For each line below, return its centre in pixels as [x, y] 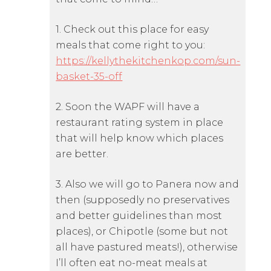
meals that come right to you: [131, 45]
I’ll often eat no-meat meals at [132, 263]
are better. [82, 154]
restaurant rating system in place [140, 123]
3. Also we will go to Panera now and [148, 184]
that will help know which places [140, 139]
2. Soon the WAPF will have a [128, 107]
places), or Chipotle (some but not [142, 232]
